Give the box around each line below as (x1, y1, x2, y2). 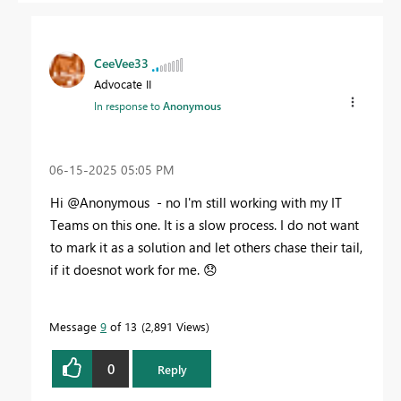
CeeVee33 (94, 55, 149, 72)
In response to (94, 98, 163, 113)
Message (49, 319, 100, 335)
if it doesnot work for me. (50, 260, 203, 279)
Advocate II (94, 76, 151, 91)
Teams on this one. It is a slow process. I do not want (50, 216, 359, 235)
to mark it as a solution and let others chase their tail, (50, 238, 363, 257)
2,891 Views (145, 319, 206, 335)
